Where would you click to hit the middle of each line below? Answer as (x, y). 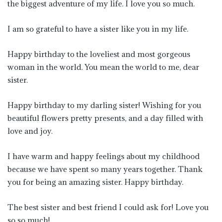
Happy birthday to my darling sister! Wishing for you (104, 105)
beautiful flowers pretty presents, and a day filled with (105, 118)
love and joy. (30, 131)
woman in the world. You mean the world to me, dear (103, 67)
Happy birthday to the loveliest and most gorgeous (99, 54)
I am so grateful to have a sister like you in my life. (98, 28)
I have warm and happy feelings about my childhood (104, 156)
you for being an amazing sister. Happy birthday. (95, 182)
